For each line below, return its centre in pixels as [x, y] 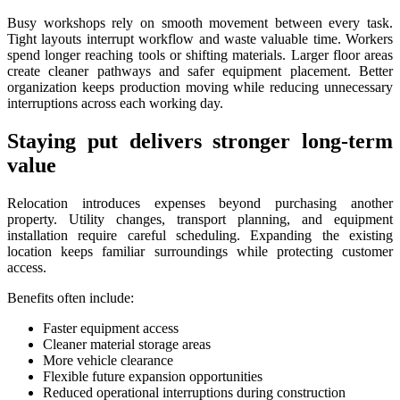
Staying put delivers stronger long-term [200, 141]
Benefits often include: [71, 297]
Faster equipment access [111, 328]
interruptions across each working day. [115, 103]
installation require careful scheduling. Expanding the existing [200, 235]
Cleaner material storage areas [127, 344]
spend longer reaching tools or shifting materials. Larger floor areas [200, 54]
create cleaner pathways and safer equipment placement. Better [200, 71]
